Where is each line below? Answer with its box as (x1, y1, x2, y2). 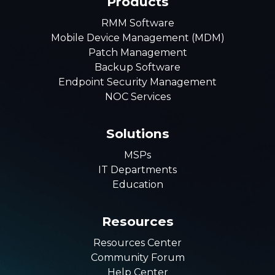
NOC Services (104, 91, 171, 103)
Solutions (106, 126, 169, 142)
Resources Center (93, 237, 182, 249)
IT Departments (98, 164, 177, 176)
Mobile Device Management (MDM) (50, 32, 225, 44)
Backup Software (95, 61, 180, 74)
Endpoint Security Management (58, 76, 217, 88)
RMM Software (101, 17, 174, 29)
